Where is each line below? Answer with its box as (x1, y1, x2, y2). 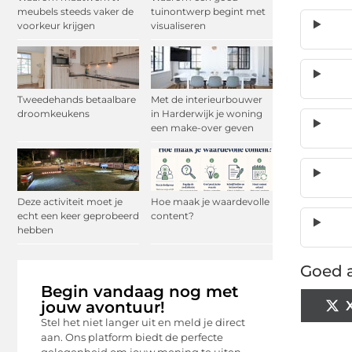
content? (151, 210, 194, 222)
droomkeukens (17, 108, 90, 120)
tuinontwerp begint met (151, 5, 266, 17)
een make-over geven (151, 122, 254, 134)
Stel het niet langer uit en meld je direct (41, 316, 245, 329)
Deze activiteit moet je (17, 196, 123, 208)
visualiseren (151, 19, 206, 31)
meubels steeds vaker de (17, 5, 134, 17)
